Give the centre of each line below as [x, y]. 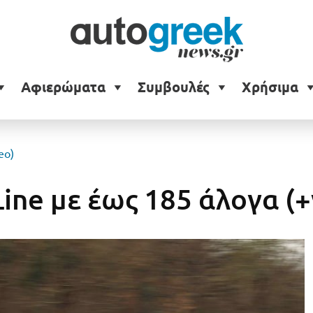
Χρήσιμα [270, 87]
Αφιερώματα [63, 87]
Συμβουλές [173, 87]
